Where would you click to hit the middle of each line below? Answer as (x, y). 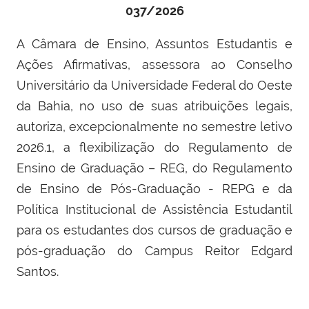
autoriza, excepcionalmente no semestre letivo (154, 126)
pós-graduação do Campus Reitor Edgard (154, 250)
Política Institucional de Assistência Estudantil (154, 209)
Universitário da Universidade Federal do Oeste (154, 85)
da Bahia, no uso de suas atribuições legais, (154, 106)
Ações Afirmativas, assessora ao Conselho (154, 64)
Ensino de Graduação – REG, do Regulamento (154, 168)
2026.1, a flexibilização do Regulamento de (154, 147)
